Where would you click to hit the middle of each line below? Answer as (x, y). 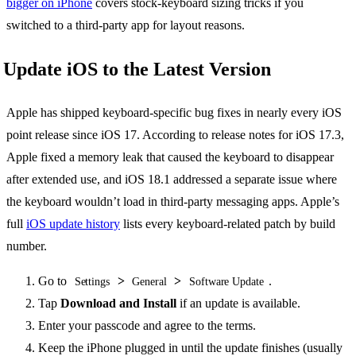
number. (27, 246)
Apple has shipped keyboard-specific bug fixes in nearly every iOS (174, 112)
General (149, 281)
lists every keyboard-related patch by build (228, 223)
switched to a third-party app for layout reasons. (126, 25)
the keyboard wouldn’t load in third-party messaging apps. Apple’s (173, 201)
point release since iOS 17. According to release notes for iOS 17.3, (175, 134)
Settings (92, 281)
